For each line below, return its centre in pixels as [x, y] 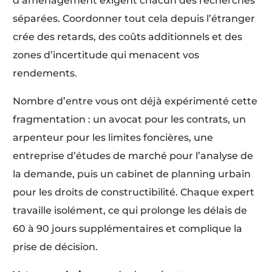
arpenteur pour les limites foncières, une [113, 137]
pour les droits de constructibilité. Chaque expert [134, 192]
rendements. [45, 73]
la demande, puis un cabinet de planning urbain [132, 174]
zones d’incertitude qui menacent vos [106, 55]
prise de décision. [56, 246]
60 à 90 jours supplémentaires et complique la [128, 228]
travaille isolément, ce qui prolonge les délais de [130, 210]
